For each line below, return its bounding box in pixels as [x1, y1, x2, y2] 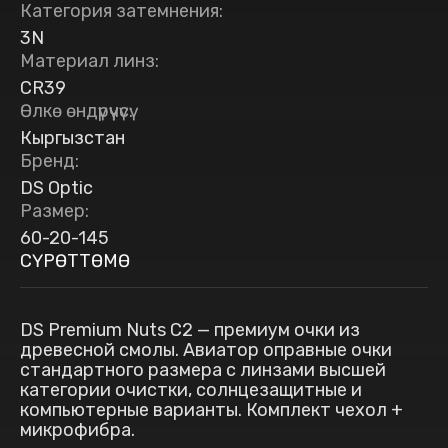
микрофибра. [20, 419, 135, 441]
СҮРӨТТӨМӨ [20, 250, 130, 272]
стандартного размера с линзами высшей [20, 359, 386, 381]
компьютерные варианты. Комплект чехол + [20, 399, 403, 421]
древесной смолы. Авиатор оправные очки [20, 339, 392, 361]
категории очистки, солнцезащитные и [20, 379, 362, 401]
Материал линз [20, 50, 155, 72]
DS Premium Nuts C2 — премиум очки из [20, 319, 360, 341]
